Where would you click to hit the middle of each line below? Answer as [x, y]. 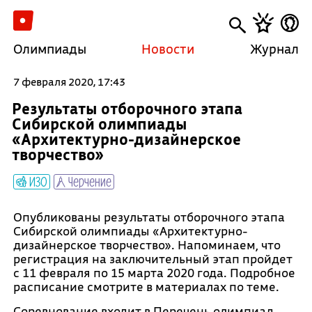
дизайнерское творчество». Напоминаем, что [147, 245]
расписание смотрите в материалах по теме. [146, 287]
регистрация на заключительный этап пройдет [153, 259]
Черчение [88, 181]
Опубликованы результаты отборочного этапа [149, 217]
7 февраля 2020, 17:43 [69, 81]
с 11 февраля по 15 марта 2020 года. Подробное [154, 273]
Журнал [275, 49]
